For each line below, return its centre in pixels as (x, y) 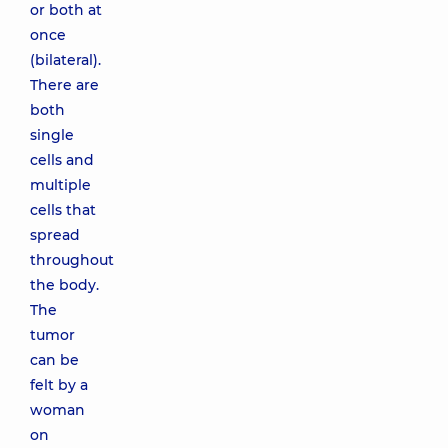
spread (55, 235)
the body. (64, 285)
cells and (62, 160)
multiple (60, 185)
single (52, 135)
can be (54, 360)
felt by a (59, 385)
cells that (63, 210)
